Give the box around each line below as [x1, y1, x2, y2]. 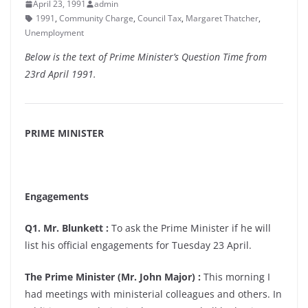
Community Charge [59, 12, 133, 24]
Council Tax [137, 12, 181, 24]
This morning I [201, 270, 270, 283]
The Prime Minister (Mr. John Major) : [25, 270, 201, 283]
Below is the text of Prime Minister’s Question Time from [25, 50, 267, 63]
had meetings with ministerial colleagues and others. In [25, 287, 282, 300]
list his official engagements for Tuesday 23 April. [25, 239, 252, 252]
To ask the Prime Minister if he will [109, 221, 271, 234]
